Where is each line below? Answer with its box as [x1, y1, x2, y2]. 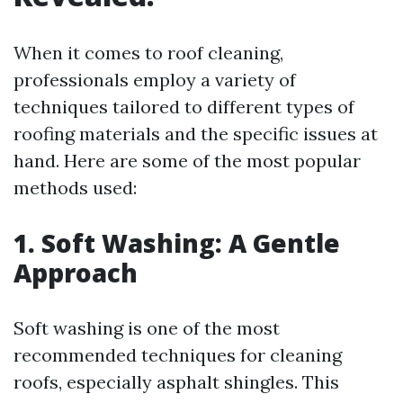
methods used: [13, 176, 137, 199]
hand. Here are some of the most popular [13, 149, 361, 172]
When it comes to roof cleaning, [13, 41, 283, 64]
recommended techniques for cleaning [13, 344, 342, 366]
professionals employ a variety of [13, 68, 296, 91]
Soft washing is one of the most [13, 317, 280, 339]
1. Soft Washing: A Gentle [13, 226, 340, 260]
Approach [13, 255, 138, 290]
